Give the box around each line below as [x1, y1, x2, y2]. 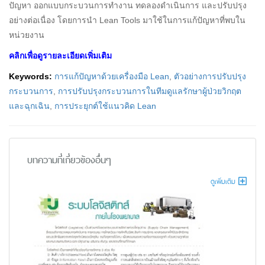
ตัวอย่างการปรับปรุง [174, 71, 246, 81]
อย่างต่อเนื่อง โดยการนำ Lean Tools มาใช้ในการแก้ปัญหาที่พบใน [9, 15, 245, 25]
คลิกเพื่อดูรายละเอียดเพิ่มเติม [9, 50, 112, 60]
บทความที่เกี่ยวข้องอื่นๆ [27, 151, 111, 168]
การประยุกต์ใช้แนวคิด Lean [54, 101, 156, 111]
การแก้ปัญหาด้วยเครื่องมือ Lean [54, 71, 169, 81]
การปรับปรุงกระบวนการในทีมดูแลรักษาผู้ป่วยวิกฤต [58, 86, 241, 96]
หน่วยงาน [9, 30, 44, 40]
